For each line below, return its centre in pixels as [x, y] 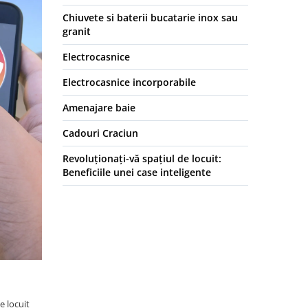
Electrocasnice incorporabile [129, 82]
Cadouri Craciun [100, 133]
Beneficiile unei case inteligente [137, 173]
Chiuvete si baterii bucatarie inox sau [150, 18]
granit [77, 32]
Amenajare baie [99, 108]
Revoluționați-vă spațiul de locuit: [142, 159]
